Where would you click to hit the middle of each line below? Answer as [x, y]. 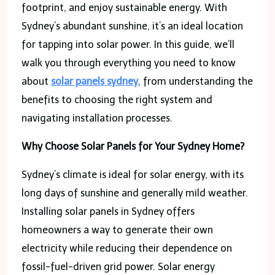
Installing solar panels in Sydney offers [108, 211]
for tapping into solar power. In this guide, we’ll [128, 44]
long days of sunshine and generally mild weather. [134, 193]
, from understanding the [195, 81]
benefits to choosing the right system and [117, 99]
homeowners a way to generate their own [117, 230]
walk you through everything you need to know [128, 63]
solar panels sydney [94, 81]
